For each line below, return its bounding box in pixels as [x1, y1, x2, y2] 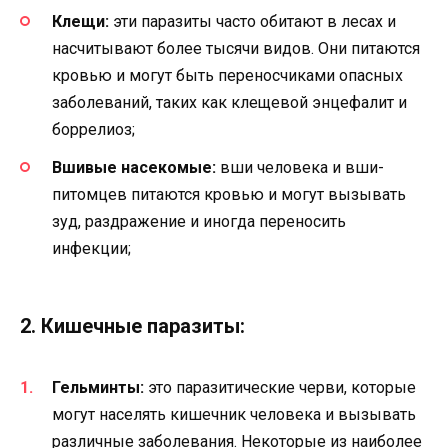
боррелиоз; [52, 119, 135, 139]
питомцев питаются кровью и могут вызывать [52, 185, 406, 204]
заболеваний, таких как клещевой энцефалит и [52, 92, 407, 112]
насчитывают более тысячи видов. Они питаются [52, 38, 420, 58]
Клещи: [52, 11, 109, 31]
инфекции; [52, 239, 131, 258]
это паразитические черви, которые [144, 378, 416, 398]
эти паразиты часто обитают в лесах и [109, 11, 396, 31]
